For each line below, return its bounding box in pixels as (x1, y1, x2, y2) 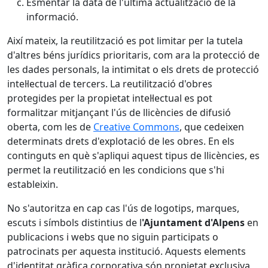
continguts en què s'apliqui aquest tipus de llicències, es (7, 149, 260, 162)
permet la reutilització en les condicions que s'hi (7, 163, 224, 176)
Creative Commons (93, 120, 179, 133)
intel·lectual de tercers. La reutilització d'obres (7, 77, 212, 90)
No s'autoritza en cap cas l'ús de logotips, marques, (7, 202, 239, 215)
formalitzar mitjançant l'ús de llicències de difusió (7, 106, 231, 119)
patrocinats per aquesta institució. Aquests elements (7, 245, 246, 258)
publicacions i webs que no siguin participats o (7, 230, 218, 243)
